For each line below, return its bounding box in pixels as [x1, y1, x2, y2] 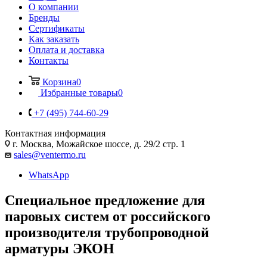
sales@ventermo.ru [14, 149, 86, 160]
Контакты [29, 55, 69, 66]
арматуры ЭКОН [5, 240, 114, 256]
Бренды [29, 12, 60, 23]
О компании [29, 1, 79, 12]
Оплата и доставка [29, 44, 104, 55]
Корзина [42, 76, 76, 87]
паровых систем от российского [5, 208, 210, 224]
